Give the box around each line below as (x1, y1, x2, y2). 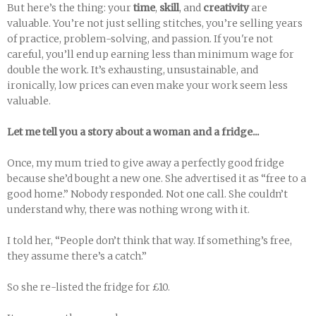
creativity (203, 1, 251, 14)
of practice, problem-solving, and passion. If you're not (7, 32, 273, 45)
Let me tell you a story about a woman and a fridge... (7, 126, 259, 138)
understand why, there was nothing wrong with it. (7, 203, 250, 216)
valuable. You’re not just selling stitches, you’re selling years (7, 17, 303, 30)
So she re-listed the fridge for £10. (7, 281, 170, 293)
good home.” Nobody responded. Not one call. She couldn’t (7, 188, 288, 200)
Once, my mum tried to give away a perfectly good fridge (7, 157, 284, 169)
